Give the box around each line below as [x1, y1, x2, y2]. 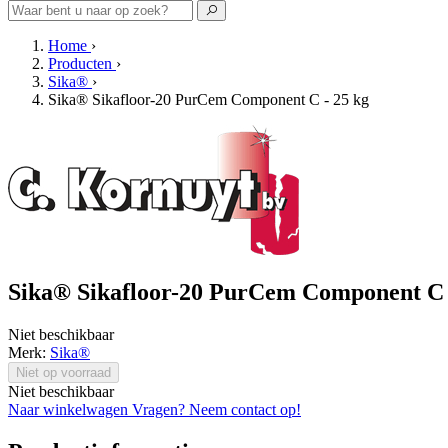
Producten [48, 55, 112, 72]
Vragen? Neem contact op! [132, 400, 301, 418]
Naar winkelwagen [8, 400, 132, 418]
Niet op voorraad [16, 364, 111, 380]
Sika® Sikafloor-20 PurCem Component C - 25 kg [48, 91, 369, 108]
